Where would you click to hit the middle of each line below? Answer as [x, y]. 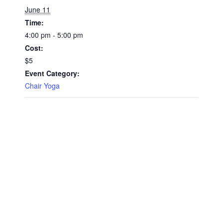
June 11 [38, 9]
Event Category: [52, 73]
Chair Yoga [42, 85]
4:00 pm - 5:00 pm [54, 35]
